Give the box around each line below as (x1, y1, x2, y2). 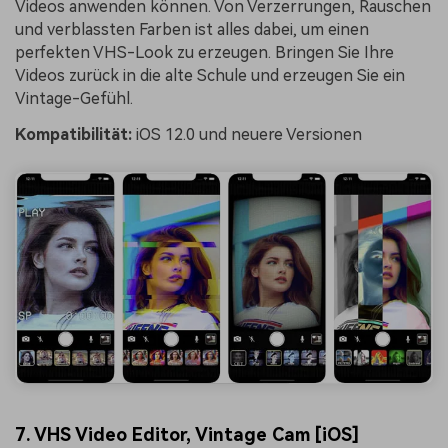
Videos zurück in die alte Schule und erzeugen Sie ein (15, 66, 405, 86)
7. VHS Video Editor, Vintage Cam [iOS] (15, 423, 359, 445)
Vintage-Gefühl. (15, 89, 133, 109)
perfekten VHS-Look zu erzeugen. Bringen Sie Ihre (15, 43, 394, 63)
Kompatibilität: (15, 125, 132, 145)
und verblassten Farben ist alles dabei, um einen (15, 20, 369, 40)
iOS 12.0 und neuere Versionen (132, 125, 362, 145)
